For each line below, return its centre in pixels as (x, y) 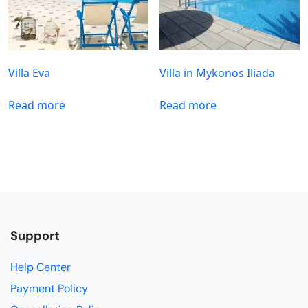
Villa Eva (29, 73)
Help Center (41, 267)
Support (35, 236)
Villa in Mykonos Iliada (218, 73)
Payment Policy (49, 289)
